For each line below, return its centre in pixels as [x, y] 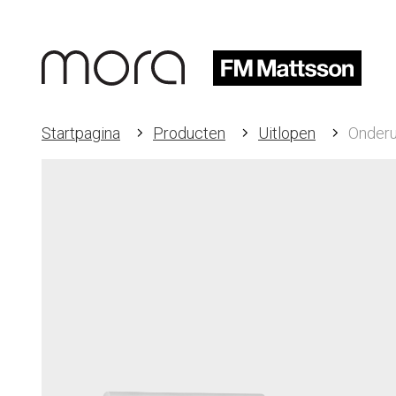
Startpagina [81, 133]
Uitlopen [287, 133]
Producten [189, 133]
